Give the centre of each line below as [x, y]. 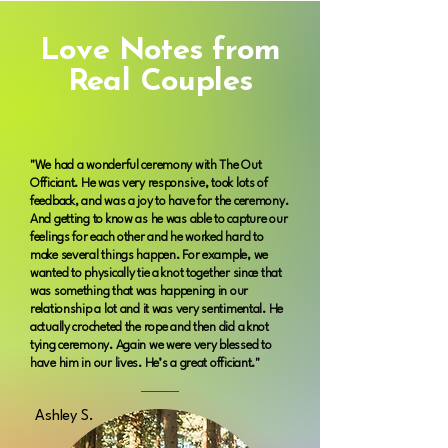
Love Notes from [160, 51]
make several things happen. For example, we [149, 255]
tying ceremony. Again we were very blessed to [151, 345]
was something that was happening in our [139, 291]
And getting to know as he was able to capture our [159, 219]
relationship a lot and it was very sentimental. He [157, 309]
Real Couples [160, 82]
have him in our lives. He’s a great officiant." [145, 363]
